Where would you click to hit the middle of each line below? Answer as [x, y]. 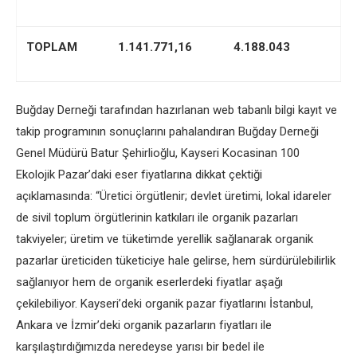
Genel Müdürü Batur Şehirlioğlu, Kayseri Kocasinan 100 [158, 153]
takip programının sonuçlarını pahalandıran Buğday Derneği [167, 131]
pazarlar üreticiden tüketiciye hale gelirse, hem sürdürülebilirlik [176, 261]
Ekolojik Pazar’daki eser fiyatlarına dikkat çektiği [139, 175]
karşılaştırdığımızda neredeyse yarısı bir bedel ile [140, 347]
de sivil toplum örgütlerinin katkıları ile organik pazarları [157, 218]
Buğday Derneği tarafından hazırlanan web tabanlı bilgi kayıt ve [177, 110]
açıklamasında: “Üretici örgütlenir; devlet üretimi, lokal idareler [174, 196]
